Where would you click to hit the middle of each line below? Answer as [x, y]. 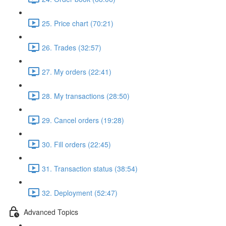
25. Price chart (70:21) [78, 23]
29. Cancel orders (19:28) [83, 120]
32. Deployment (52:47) [80, 192]
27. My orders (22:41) [77, 71]
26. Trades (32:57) [72, 47]
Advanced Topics [51, 212]
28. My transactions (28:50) [86, 96]
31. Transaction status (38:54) [90, 168]
